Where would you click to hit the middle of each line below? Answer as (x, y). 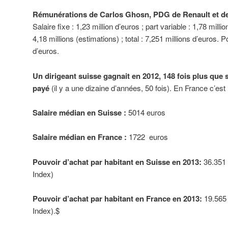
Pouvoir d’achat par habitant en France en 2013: (117, 199)
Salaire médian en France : (80, 137)
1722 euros (147, 137)
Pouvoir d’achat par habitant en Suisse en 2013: (117, 162)
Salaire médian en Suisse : (79, 112)
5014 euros (146, 112)
